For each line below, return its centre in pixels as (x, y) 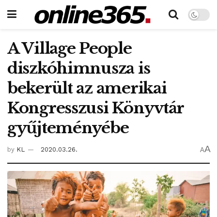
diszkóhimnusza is (79, 68)
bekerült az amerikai (87, 88)
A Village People (70, 48)
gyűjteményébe (68, 128)
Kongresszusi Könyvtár (96, 108)
